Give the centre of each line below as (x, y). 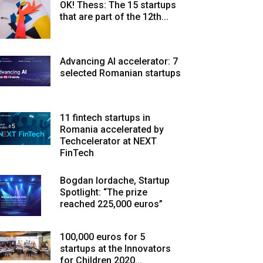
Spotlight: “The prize (104, 192)
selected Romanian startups (120, 73)
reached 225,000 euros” (111, 204)
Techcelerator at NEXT (108, 141)
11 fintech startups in (105, 118)
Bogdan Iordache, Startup (115, 181)
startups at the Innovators (115, 249)
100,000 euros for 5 (102, 237)
